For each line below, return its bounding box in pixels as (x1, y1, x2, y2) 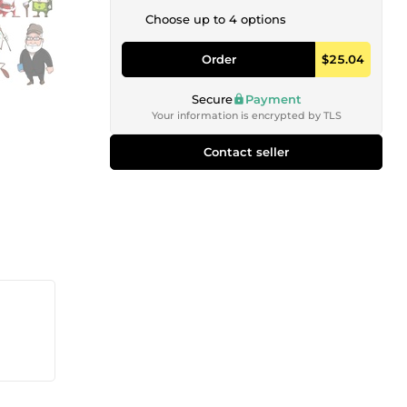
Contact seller (203, 144, 289, 159)
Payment (244, 91, 302, 106)
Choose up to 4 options (145, 12, 286, 26)
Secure (191, 91, 233, 106)
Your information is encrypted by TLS (151, 108, 342, 122)
